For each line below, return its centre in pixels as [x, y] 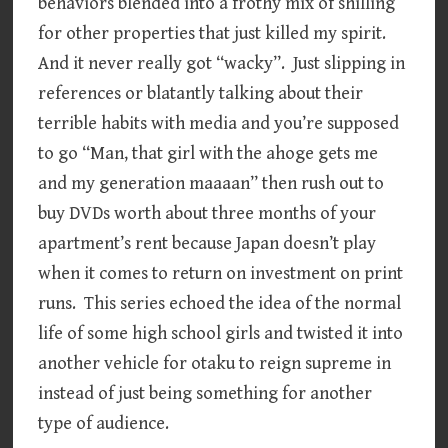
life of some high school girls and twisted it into [221, 333]
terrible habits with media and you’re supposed [219, 123]
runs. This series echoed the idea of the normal [220, 303]
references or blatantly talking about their [201, 93]
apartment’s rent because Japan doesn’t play [207, 243]
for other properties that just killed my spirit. [214, 33]
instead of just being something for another [205, 393]
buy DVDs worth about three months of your [207, 213]
